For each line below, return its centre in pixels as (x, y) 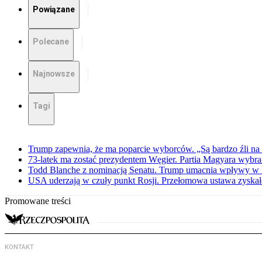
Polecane (51, 42)
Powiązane (54, 10)
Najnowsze (54, 74)
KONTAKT (19, 247)
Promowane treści (38, 201)
